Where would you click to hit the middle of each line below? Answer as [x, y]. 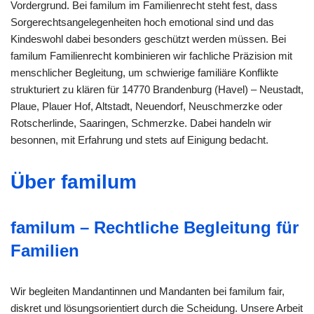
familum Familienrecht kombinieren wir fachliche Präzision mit [151, 56]
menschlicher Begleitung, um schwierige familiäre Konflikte [144, 73]
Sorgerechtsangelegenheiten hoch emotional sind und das [142, 22]
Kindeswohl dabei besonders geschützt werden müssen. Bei [148, 39]
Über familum [74, 182]
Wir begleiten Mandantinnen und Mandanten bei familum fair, [148, 292]
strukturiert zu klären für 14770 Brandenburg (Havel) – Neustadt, [157, 90]
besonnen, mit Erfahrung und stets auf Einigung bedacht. [139, 140]
